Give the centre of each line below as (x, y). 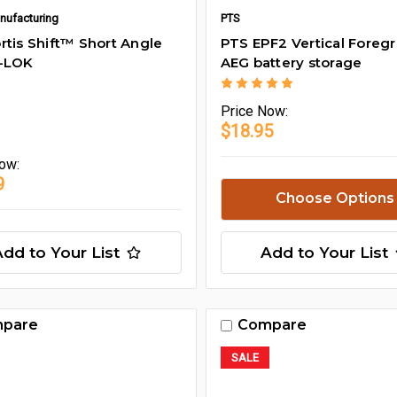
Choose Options (335, 198)
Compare (272, 325)
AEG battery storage (291, 63)
